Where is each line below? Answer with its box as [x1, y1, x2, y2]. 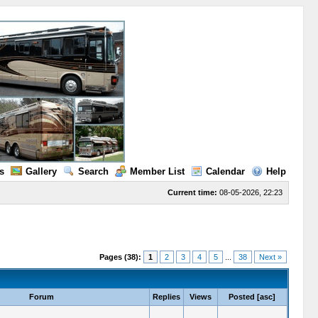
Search [77, 166, 109, 177]
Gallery [25, 166, 57, 177]
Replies [152, 292, 180, 301]
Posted [229, 292, 255, 301]
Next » [258, 253, 282, 261]
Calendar [205, 166, 245, 177]
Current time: [167, 188, 217, 197]
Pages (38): [99, 253, 141, 261]
